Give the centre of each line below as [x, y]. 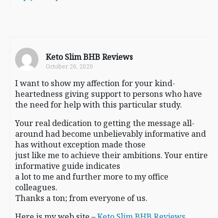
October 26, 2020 [69, 66]
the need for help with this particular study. [99, 104]
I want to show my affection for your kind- [95, 83]
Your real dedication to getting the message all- [105, 123]
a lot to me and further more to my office [92, 176]
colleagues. [36, 187]
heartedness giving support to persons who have [109, 94]
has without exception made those [80, 144]
